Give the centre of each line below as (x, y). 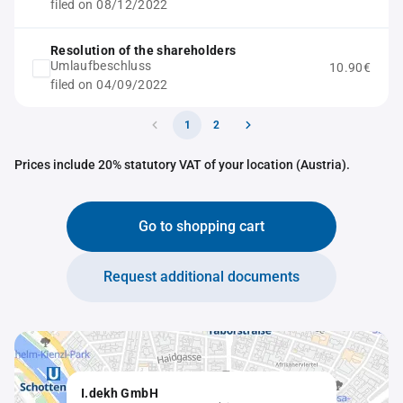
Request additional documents (201, 277)
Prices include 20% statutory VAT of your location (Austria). (182, 165)
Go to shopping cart (201, 226)
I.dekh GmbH (120, 393)
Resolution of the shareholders (143, 50)
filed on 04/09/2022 (109, 85)
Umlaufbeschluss (101, 66)
